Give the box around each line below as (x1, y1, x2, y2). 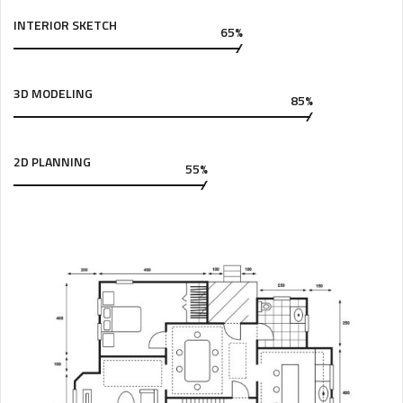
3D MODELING (13, 83, 93, 103)
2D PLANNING (13, 151, 91, 171)
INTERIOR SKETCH (13, 14, 117, 34)
